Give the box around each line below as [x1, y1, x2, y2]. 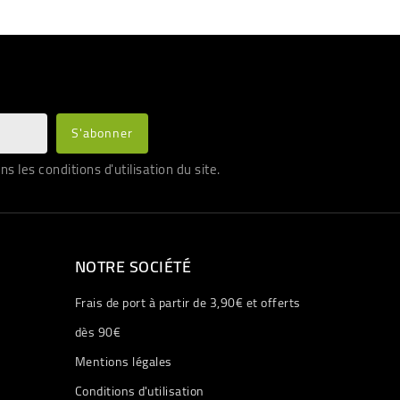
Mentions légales [74, 350, 172, 374]
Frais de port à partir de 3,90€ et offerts [74, 291, 301, 315]
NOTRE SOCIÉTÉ [74, 252, 191, 282]
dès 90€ [74, 321, 121, 345]
